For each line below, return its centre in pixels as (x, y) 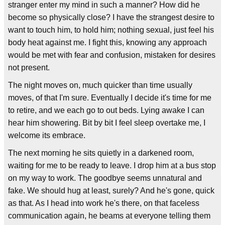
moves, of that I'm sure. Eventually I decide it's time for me (110, 97)
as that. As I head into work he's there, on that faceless (104, 203)
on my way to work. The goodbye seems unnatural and (105, 178)
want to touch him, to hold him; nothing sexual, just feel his (111, 30)
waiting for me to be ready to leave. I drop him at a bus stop (112, 165)
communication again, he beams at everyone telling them (109, 215)
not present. (29, 67)
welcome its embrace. (47, 135)
